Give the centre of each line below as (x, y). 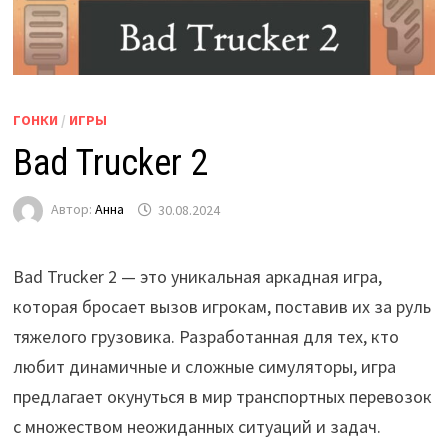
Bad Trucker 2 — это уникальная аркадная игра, (197, 277)
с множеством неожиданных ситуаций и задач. (196, 427)
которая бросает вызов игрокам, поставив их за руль (221, 307)
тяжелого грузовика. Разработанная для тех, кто (205, 337)
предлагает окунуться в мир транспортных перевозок (222, 397)
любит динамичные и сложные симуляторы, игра (204, 367)
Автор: (72, 209)
